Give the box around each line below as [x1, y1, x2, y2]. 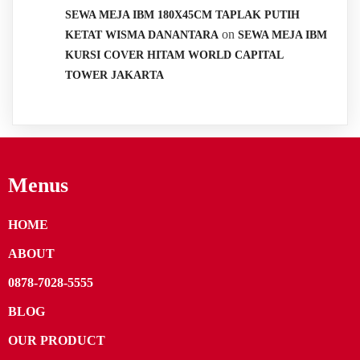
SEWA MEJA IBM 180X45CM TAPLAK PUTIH [65, 8, 300, 21]
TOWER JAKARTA [65, 68, 164, 81]
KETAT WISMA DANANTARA [65, 28, 219, 41]
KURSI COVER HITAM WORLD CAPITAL [65, 48, 283, 61]
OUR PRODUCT [8, 333, 105, 347]
